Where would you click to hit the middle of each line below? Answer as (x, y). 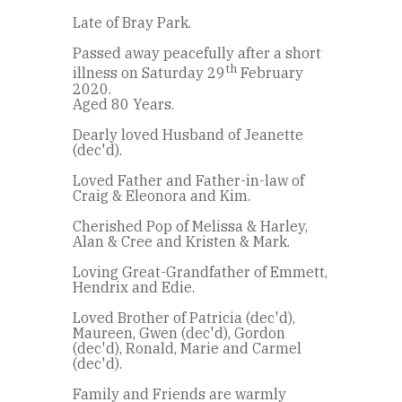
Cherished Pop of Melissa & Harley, (190, 226)
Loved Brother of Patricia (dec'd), (184, 317)
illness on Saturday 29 (149, 73)
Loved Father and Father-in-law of (188, 180)
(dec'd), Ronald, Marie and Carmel (187, 348)
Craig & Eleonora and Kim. (162, 195)
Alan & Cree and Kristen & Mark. (181, 241)
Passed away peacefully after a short (197, 53)
